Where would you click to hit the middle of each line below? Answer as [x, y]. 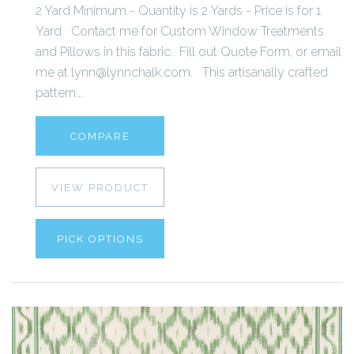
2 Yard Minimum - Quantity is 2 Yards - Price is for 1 [178, 11]
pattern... [59, 93]
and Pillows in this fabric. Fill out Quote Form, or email [188, 52]
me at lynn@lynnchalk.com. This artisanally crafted [182, 73]
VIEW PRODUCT [100, 188]
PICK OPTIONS [100, 239]
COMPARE [100, 137]
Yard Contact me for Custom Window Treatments [180, 32]
